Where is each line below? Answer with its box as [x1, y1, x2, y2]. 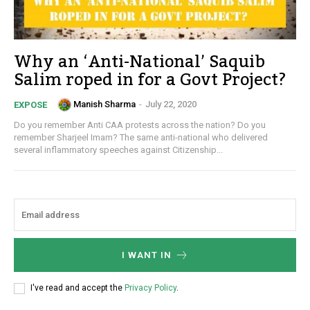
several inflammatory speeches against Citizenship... [14, 144, 223, 155]
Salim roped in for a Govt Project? [14, 62, 286, 97]
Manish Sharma [73, 99, 136, 110]
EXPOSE [14, 99, 47, 110]
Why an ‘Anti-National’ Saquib [14, 44, 265, 79]
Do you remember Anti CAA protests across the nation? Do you [14, 119, 266, 130]
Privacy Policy [125, 283, 176, 293]
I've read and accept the [30, 283, 125, 293]
